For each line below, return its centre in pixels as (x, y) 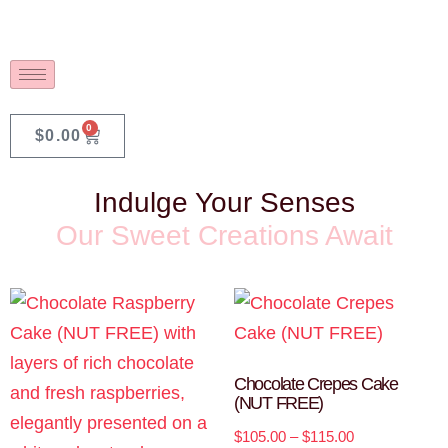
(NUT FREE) (278, 403)
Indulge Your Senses (224, 202)
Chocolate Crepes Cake (316, 384)
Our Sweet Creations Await (224, 235)
